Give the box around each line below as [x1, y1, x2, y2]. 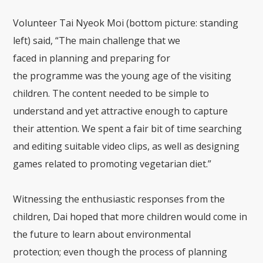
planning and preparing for [49, 52, 171, 65]
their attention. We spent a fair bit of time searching [13, 122, 242, 136]
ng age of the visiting [138, 69, 232, 83]
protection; [13, 245, 62, 259]
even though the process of [61, 245, 188, 259]
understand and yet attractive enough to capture [13, 104, 228, 118]
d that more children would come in [93, 210, 248, 224]
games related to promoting [13, 157, 138, 171]
